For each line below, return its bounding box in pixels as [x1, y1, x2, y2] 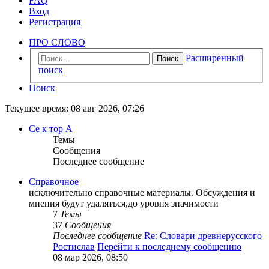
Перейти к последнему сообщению [97, 241, 241, 252]
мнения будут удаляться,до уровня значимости [29, 198, 219, 209]
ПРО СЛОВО [29, 37, 85, 47]
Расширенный [186, 53, 244, 64]
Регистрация [29, 16, 80, 27]
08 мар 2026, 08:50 [53, 252, 128, 263]
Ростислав [53, 241, 95, 252]
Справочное [29, 177, 79, 187]
